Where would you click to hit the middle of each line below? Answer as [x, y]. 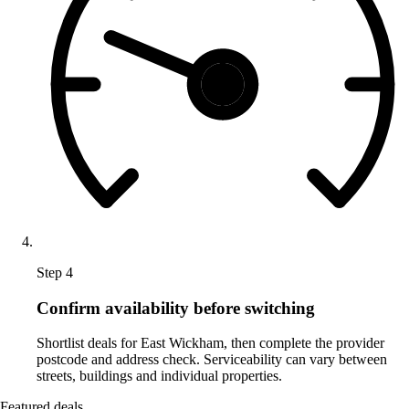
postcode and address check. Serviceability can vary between [212, 360]
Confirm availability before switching [176, 308]
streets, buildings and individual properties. [159, 376]
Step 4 [55, 272]
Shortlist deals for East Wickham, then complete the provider [210, 343]
